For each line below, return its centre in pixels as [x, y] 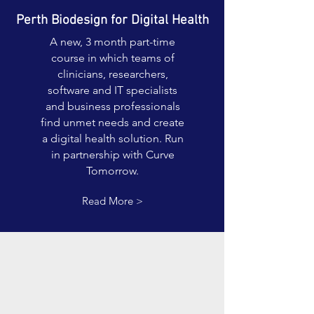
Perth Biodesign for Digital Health [112, 21]
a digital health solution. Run [112, 138]
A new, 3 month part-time [112, 42]
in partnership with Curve [112, 155]
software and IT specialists [112, 90]
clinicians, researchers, [112, 74]
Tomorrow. [112, 171]
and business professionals [112, 106]
